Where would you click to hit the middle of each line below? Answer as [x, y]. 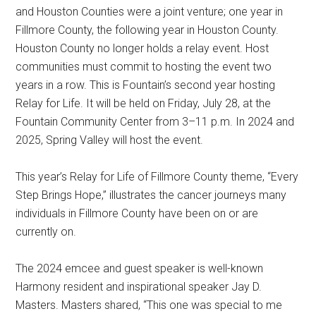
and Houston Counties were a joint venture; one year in [150, 11]
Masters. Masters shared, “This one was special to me [149, 305]
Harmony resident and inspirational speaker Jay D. [139, 286]
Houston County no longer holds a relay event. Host [142, 48]
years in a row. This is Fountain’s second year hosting [146, 85]
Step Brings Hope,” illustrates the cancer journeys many [151, 195]
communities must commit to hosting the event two [144, 66]
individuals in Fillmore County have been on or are [137, 213]
